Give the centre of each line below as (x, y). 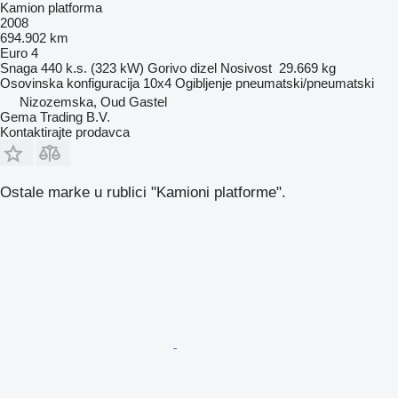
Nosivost (246, 68)
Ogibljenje (203, 83)
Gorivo (167, 68)
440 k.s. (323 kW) (92, 68)
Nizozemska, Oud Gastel (93, 101)
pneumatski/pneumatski (305, 83)
